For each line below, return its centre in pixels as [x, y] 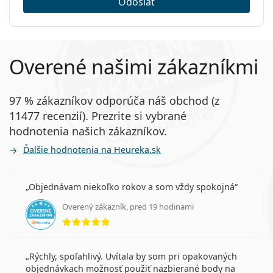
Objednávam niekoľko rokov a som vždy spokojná [132, 186]
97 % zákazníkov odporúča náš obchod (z [114, 100]
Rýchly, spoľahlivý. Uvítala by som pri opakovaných [133, 256]
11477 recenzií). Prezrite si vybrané [98, 115]
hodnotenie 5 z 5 [147, 215]
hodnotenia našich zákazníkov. [88, 131]
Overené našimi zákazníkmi [134, 66]
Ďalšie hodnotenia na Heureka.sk [92, 149]
